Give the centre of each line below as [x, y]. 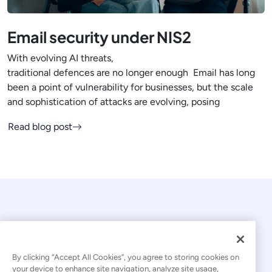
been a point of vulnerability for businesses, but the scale [130, 87]
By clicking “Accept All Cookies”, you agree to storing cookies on [126, 257]
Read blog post [40, 127]
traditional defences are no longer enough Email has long [131, 73]
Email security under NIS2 [100, 37]
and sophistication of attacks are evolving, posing [114, 102]
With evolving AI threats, [60, 58]
